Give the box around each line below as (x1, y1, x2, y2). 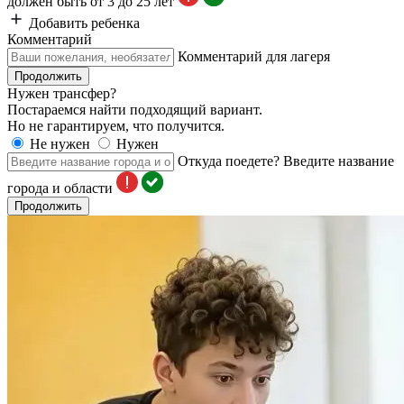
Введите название (283, 153, 394, 169)
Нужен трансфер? (7, 86, 116, 101)
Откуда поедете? (178, 153, 280, 169)
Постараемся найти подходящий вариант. (7, 102, 262, 117)
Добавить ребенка (25, 15, 140, 31)
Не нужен (30, 136, 90, 151)
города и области (7, 180, 113, 196)
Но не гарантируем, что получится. (7, 118, 225, 133)
